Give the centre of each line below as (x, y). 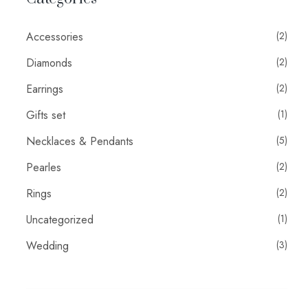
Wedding (47, 246)
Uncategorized (60, 220)
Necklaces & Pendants (80, 142)
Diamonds (49, 63)
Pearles (44, 168)
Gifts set (46, 115)
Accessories (55, 37)
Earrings (45, 89)
